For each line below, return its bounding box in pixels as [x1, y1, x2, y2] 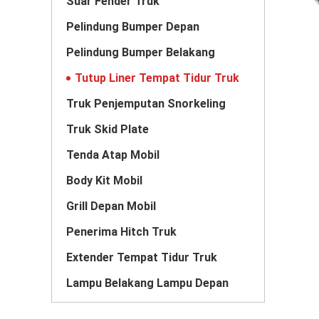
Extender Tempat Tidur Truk [66, 251, 217, 264]
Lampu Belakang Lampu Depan [66, 276, 229, 290]
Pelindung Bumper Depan [66, 20, 199, 33]
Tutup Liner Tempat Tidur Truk [75, 71, 239, 85]
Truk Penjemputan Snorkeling [66, 97, 226, 110]
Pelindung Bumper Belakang [66, 46, 215, 59]
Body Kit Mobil [66, 174, 142, 187]
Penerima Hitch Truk [66, 225, 177, 239]
